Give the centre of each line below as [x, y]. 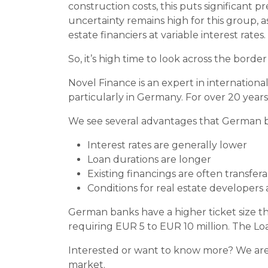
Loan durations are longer [149, 159]
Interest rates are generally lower [167, 145]
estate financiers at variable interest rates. [167, 35]
